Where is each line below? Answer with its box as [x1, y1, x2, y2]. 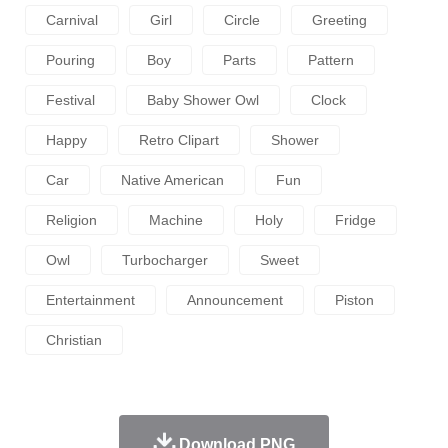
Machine [149, 211, 203, 228]
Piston [335, 291, 374, 308]
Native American [121, 171, 224, 188]
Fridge [335, 211, 376, 228]
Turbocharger [122, 251, 208, 268]
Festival [46, 91, 95, 108]
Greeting [312, 11, 367, 28]
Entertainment [46, 291, 135, 308]
